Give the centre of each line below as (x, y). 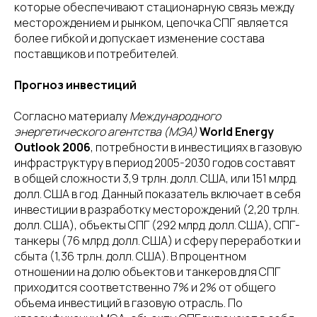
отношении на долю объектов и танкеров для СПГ (147, 272)
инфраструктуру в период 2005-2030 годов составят (155, 163)
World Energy (237, 132)
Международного (175, 116)
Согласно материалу (72, 116)
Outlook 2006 (52, 147)
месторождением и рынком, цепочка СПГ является (151, 23)
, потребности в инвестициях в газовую (196, 147)
